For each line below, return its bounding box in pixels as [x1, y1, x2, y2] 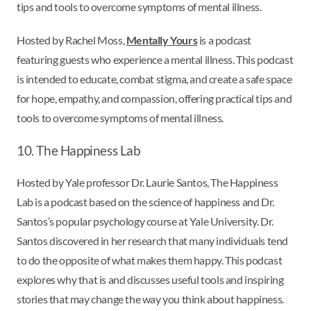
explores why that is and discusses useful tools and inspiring [17, 272, 284, 286]
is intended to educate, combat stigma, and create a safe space [17, 72, 292, 86]
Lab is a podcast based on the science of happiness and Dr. [17, 194, 274, 208]
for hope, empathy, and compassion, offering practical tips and [17, 92, 292, 106]
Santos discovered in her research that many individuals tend [17, 233, 289, 247]
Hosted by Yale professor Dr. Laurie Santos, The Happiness [17, 175, 278, 189]
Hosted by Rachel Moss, [17, 33, 126, 47]
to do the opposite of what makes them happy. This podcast [17, 253, 283, 267]
